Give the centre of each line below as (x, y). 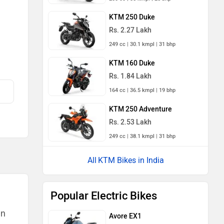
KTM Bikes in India (131, 160)
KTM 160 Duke (132, 63)
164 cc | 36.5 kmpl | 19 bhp (142, 90)
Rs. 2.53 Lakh (130, 122)
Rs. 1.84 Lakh (130, 76)
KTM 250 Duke (132, 17)
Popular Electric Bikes (104, 196)
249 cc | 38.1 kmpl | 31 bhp (142, 136)
